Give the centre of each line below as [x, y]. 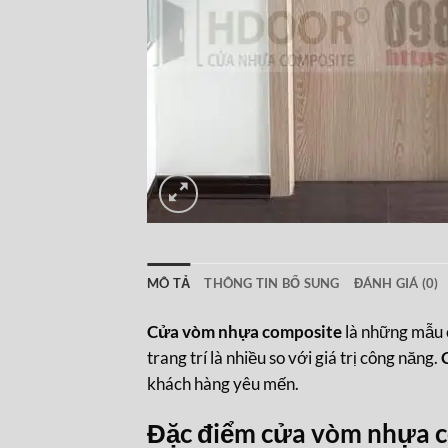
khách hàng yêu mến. [223, 383]
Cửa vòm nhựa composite [244, 331]
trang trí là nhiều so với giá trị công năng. [294, 357]
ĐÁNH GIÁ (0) [396, 282]
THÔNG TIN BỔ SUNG [272, 282]
